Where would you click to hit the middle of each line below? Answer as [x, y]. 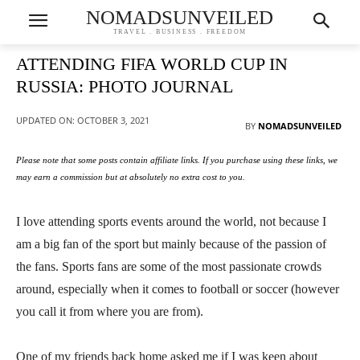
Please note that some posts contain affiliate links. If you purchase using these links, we [177, 161]
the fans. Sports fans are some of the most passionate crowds [169, 267]
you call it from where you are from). [110, 312]
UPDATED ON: [45, 120]
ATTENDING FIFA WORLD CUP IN [152, 64]
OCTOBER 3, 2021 [113, 120]
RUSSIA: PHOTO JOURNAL [125, 86]
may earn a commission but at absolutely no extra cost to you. [131, 178]
